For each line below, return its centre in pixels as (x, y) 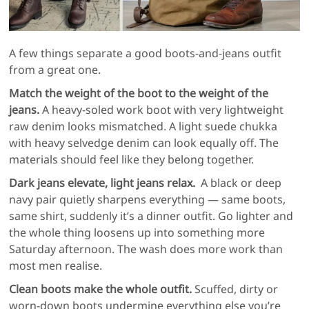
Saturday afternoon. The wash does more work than (146, 249)
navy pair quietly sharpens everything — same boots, (148, 200)
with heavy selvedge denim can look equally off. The (144, 143)
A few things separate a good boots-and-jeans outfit (146, 53)
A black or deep (239, 183)
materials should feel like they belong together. (132, 160)
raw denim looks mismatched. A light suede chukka (143, 127)
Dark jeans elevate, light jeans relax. (102, 183)
